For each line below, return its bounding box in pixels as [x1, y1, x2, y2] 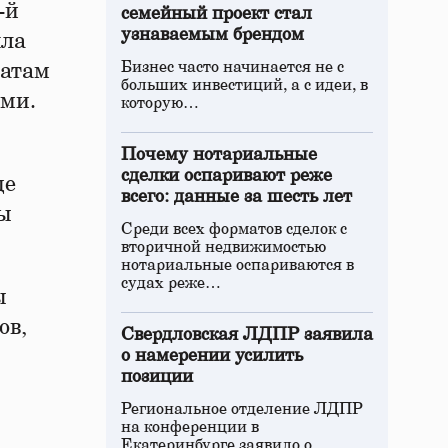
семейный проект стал [121, 5, 312, 23]
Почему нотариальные [121, 146, 317, 164]
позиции [121, 368, 193, 386]
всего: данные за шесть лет [121, 188, 352, 206]
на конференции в [121, 419, 259, 435]
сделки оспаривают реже [121, 167, 332, 185]
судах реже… [121, 275, 221, 291]
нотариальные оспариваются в [121, 257, 354, 273]
